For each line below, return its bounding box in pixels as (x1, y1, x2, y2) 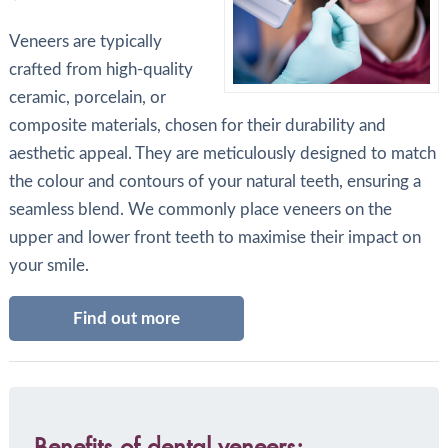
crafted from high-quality (8, 60, 193, 78)
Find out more (72, 310, 180, 328)
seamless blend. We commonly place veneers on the (8, 200, 392, 218)
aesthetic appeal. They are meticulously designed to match (8, 144, 436, 162)
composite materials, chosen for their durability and (8, 116, 386, 134)
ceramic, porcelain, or (8, 88, 166, 106)
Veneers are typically (8, 32, 162, 50)
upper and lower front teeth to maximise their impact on (8, 228, 421, 246)
